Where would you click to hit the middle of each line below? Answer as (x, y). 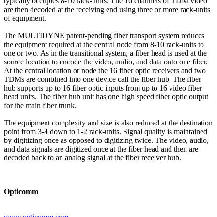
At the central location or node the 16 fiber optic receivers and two (105, 70)
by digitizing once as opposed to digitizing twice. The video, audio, (106, 140)
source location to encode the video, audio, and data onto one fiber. (106, 62)
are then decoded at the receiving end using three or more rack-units (107, 9)
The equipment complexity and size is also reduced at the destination (108, 123)
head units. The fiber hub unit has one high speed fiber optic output (106, 96)
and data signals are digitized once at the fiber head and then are (101, 149)
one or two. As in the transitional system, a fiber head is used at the (105, 53)
